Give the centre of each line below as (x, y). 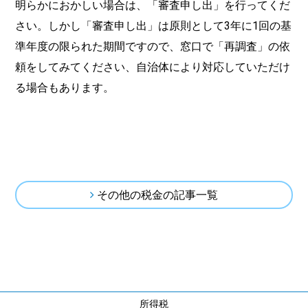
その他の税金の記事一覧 (157, 195)
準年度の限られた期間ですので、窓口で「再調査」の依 (153, 46)
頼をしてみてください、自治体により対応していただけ (153, 67)
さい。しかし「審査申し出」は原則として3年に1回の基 (154, 26)
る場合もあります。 (65, 88)
